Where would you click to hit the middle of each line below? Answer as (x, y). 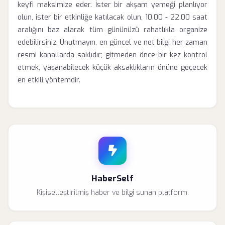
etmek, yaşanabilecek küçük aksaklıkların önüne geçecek (113, 68)
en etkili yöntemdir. (49, 80)
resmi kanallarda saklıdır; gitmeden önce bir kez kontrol (113, 55)
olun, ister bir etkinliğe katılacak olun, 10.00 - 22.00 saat (113, 17)
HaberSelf (113, 178)
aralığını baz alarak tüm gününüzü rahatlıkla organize (113, 30)
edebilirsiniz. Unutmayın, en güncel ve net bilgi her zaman (113, 42)
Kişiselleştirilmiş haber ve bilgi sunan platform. (113, 193)
